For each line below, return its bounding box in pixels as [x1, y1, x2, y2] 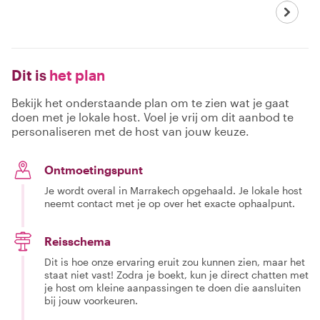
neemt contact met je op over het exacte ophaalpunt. [44, 196, 295, 209]
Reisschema [44, 234, 111, 248]
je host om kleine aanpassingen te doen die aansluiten [44, 281, 301, 294]
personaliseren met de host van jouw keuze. [11, 124, 249, 138]
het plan [46, 66, 105, 84]
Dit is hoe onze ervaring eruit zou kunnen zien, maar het [44, 255, 305, 268]
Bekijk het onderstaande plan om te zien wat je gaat [11, 95, 289, 109]
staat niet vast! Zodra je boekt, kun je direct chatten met [44, 268, 309, 281]
